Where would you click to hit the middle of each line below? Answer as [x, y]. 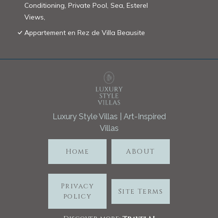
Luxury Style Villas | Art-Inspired [109, 117]
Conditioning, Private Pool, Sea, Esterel [86, 6]
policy [77, 197]
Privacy [77, 186]
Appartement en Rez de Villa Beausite [85, 33]
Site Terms [141, 191]
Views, [35, 17]
